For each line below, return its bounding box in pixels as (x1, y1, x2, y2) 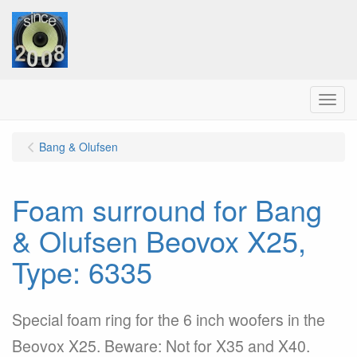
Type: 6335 (12, 251, 152, 292)
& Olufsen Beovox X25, (12, 220, 306, 261)
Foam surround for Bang (12, 189, 322, 229)
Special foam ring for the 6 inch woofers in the (12, 308, 325, 331)
